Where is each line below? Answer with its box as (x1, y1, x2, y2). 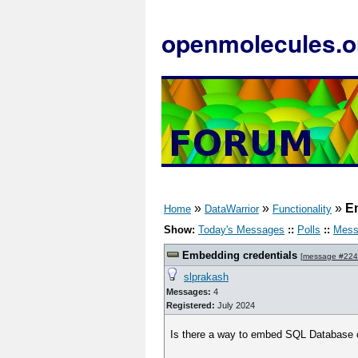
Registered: (166, 300, 215, 310)
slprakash (184, 271, 229, 283)
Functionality (272, 203, 332, 215)
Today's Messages (198, 224, 284, 236)
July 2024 (215, 300, 255, 310)
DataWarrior (205, 203, 259, 215)
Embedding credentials (182, 249, 300, 261)
